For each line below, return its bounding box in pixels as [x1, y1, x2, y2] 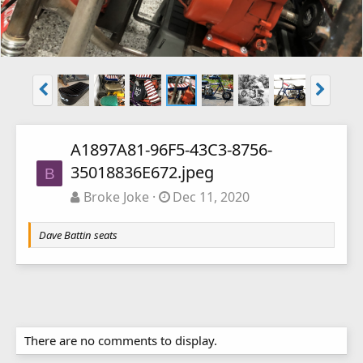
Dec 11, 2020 [173, 187, 250, 206]
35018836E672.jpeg [70, 160, 214, 183]
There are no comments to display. [24, 331, 217, 348]
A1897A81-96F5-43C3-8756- [70, 138, 272, 160]
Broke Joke [83, 187, 149, 206]
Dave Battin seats [39, 227, 117, 242]
